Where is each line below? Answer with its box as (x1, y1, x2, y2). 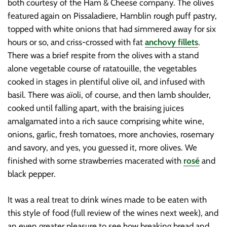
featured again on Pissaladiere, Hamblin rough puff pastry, (8, 11, 217, 21)
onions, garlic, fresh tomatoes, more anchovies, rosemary (8, 129, 214, 139)
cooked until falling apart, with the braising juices (8, 103, 184, 113)
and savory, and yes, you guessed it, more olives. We (8, 142, 197, 153)
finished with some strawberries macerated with (8, 156, 181, 166)
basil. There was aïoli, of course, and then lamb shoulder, (8, 90, 211, 100)
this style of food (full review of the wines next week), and (8, 208, 218, 218)
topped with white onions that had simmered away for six (8, 24, 216, 34)
